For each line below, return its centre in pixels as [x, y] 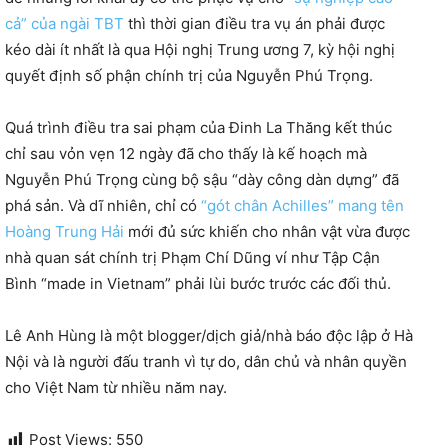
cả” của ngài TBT [64, 24]
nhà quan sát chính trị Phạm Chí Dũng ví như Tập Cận [192, 258]
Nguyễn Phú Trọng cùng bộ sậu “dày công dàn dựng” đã [202, 180]
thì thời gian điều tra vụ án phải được [254, 24]
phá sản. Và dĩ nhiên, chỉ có [103, 206]
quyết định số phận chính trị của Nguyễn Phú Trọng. [189, 76]
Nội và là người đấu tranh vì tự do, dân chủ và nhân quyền [206, 362]
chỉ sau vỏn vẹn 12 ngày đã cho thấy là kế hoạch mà [186, 154]
